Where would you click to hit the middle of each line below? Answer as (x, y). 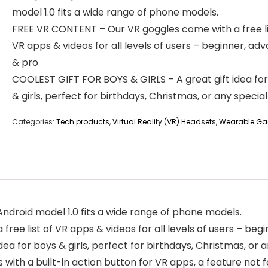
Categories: (34, 122)
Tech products (83, 122)
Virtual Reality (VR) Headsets (164, 122)
